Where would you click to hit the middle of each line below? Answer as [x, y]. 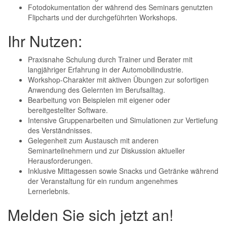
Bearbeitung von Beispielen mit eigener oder [99, 100]
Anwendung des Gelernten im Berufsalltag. [97, 90]
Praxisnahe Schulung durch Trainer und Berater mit [110, 59]
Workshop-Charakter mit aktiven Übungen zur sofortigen [118, 80]
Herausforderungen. [60, 161]
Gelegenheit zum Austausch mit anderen [93, 140]
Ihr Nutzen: [45, 41]
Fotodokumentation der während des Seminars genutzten [120, 7]
